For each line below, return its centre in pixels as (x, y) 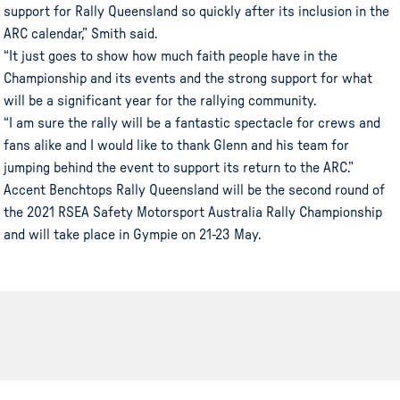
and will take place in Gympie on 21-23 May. (134, 234)
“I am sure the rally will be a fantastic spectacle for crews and (192, 123)
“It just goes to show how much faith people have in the (171, 56)
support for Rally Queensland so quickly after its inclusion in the (197, 11)
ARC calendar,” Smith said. (81, 33)
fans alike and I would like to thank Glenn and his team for (177, 145)
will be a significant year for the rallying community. (162, 100)
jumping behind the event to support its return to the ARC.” (179, 167)
